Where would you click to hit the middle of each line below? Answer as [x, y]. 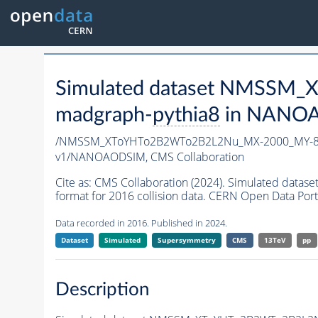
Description [102, 289]
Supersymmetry [186, 240]
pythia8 [186, 116]
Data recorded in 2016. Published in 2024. [141, 223]
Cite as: [75, 183]
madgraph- [104, 116]
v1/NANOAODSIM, [103, 157]
